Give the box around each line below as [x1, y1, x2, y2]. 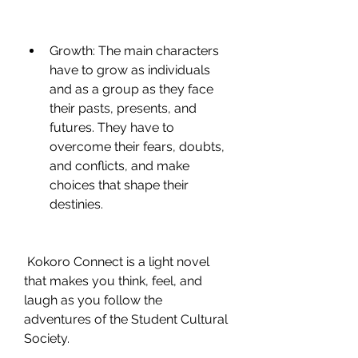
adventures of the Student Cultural [24, 312, 228, 327]
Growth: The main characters [50, 43, 219, 58]
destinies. [50, 197, 103, 212]
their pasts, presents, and [50, 101, 197, 116]
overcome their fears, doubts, [50, 139, 225, 154]
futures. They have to [50, 120, 174, 135]
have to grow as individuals [50, 62, 210, 78]
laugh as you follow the [24, 292, 162, 308]
